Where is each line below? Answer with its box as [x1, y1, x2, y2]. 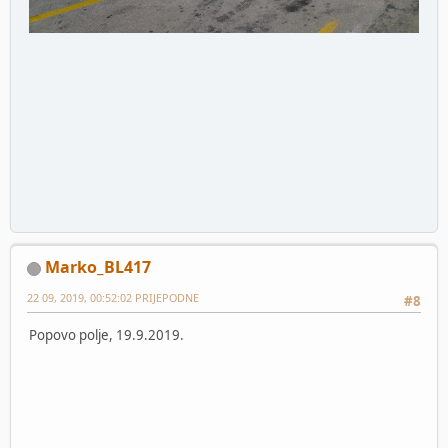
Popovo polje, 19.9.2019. [29, 326, 184, 345]
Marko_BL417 [45, 255, 151, 278]
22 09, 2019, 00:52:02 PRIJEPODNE [27, 289, 199, 305]
